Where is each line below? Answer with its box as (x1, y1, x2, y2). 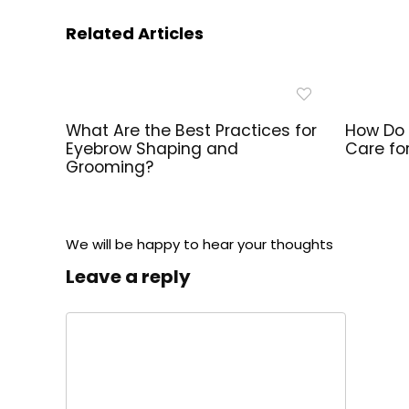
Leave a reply (66, 263, 191, 289)
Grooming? (66, 155, 154, 178)
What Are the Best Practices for (66, 119, 318, 142)
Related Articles (66, 21, 204, 45)
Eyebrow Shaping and (66, 137, 239, 160)
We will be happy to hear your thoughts (66, 234, 333, 254)
